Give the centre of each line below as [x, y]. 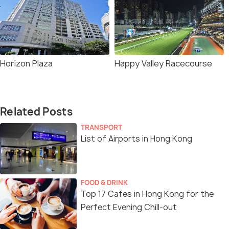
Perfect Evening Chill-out [129, 207]
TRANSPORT [101, 127]
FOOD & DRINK [104, 182]
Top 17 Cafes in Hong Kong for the [147, 194]
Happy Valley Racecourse [163, 63]
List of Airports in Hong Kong [136, 139]
